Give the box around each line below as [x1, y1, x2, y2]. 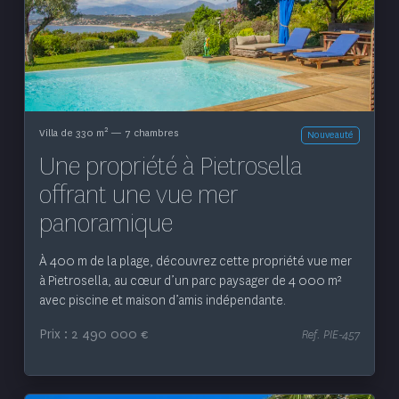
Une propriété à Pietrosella [38, 149, 302, 184]
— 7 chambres [107, 126, 178, 141]
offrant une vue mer [38, 177, 239, 213]
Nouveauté [306, 128, 354, 142]
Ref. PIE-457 [302, 327, 361, 343]
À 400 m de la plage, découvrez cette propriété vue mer [38, 253, 352, 271]
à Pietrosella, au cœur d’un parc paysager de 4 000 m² [38, 273, 341, 290]
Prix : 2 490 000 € [38, 326, 149, 344]
